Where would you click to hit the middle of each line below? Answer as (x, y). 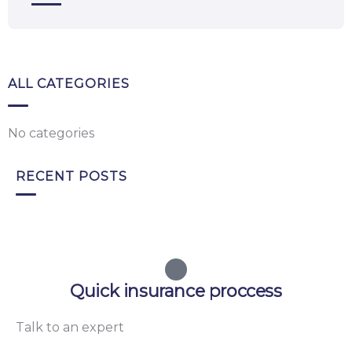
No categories (51, 133)
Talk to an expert (70, 327)
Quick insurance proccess (176, 291)
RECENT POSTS (71, 176)
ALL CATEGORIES (69, 84)
